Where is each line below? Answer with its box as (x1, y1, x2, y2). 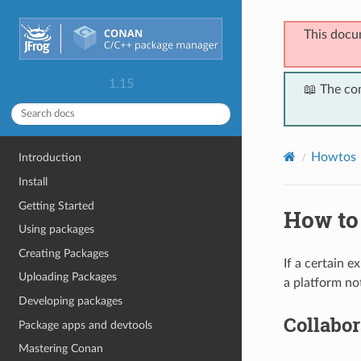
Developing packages (19, 295, 123, 307)
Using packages (19, 223, 95, 236)
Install (19, 175, 48, 188)
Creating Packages (19, 247, 110, 259)
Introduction (19, 151, 82, 164)
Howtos (310, 150, 356, 164)
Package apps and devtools (19, 318, 153, 331)
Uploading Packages (19, 271, 118, 284)
